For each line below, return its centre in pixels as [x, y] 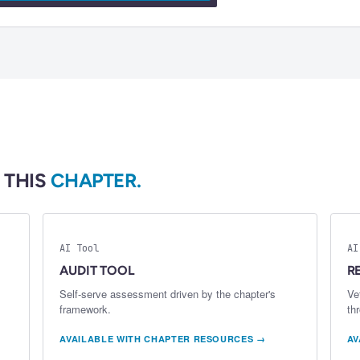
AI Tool [80, 249]
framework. [86, 309]
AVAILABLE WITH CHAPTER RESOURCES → [163, 339]
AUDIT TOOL [97, 271]
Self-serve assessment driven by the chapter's [168, 294]
